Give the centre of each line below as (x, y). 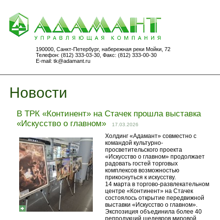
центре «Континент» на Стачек (149, 191)
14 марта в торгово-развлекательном (157, 184)
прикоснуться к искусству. (140, 177)
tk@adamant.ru (72, 61)
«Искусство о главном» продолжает (155, 157)
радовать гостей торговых (141, 164)
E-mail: (45, 61)
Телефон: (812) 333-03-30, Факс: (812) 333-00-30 (96, 55)
